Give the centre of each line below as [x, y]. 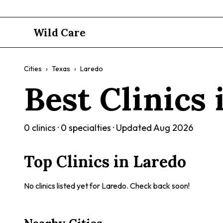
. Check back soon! [158, 186]
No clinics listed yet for [63, 186]
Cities [33, 69]
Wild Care [60, 32]
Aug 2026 [173, 128]
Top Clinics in [78, 162]
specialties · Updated [110, 128]
